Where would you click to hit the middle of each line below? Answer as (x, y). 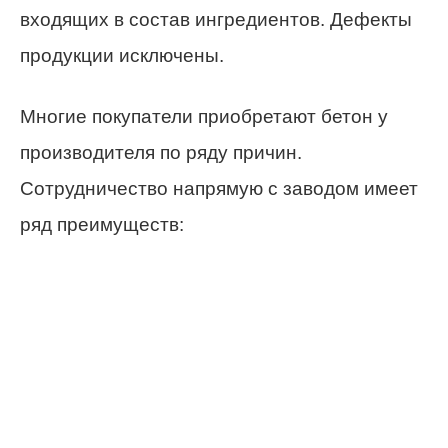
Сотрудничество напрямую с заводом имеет (219, 189)
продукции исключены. (122, 56)
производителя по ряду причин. (161, 153)
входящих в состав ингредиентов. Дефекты (216, 20)
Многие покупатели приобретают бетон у (204, 117)
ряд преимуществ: (102, 225)
